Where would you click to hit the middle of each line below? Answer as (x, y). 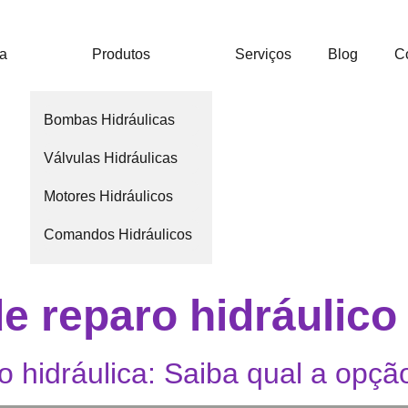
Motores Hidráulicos (109, 196)
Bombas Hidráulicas (110, 120)
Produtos (122, 54)
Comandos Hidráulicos (118, 235)
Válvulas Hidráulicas (111, 158)
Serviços (264, 54)
